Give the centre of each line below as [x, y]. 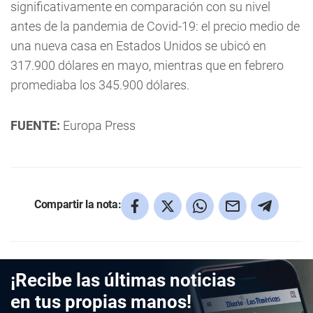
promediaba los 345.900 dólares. [100, 85]
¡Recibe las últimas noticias [123, 280]
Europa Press [98, 125]
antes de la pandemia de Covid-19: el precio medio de [155, 26]
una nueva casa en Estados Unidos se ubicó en [138, 46]
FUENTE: [35, 125]
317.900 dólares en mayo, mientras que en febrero [147, 65]
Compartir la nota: [78, 204]
